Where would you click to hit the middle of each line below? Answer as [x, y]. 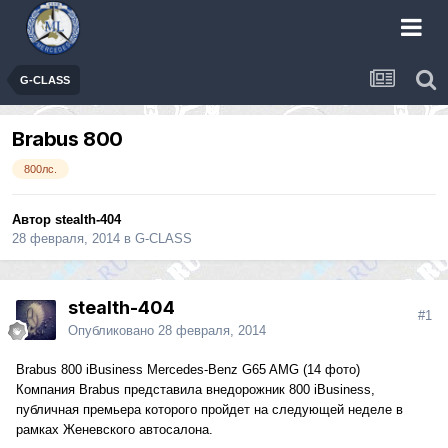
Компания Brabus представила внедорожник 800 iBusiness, [195, 390]
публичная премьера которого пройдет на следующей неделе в [209, 410]
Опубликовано [113, 331]
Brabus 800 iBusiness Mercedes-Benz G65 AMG [157, 370]
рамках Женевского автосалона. [114, 430]
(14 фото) [329, 370]
